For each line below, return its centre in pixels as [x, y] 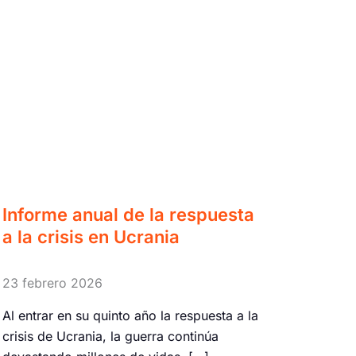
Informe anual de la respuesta [128, 215]
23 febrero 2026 [52, 282]
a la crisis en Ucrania [91, 237]
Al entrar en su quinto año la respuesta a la [130, 315]
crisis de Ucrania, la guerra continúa [110, 336]
